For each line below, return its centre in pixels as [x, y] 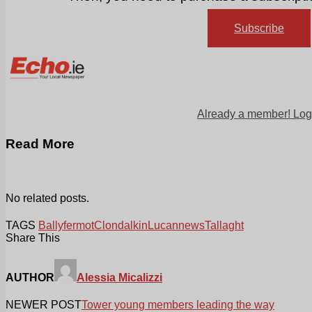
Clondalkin [121, 225]
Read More [40, 144]
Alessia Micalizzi [119, 278]
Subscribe [259, 29]
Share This [33, 237]
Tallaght [224, 225]
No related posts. [47, 198]
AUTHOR [30, 278]
